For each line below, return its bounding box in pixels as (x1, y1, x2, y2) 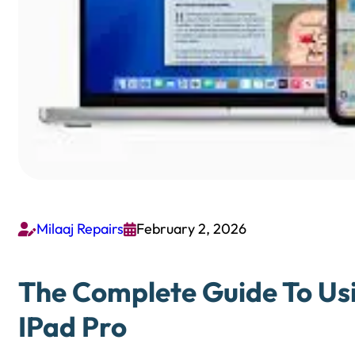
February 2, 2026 (136, 219, 246, 239)
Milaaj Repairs (36, 219, 124, 239)
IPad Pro (18, 308, 127, 344)
